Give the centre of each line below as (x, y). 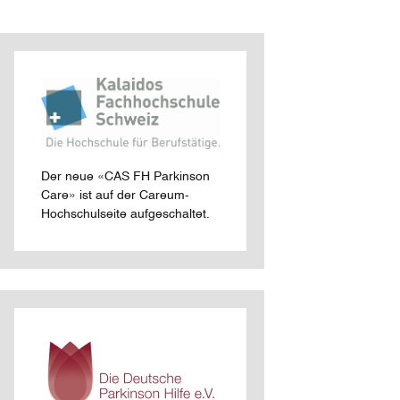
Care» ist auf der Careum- (115, 196)
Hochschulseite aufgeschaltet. (125, 214)
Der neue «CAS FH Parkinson (125, 177)
